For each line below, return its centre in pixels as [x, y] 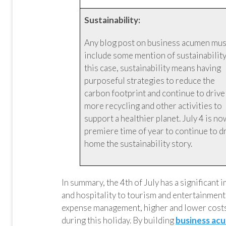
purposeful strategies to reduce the [150, 80]
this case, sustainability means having [153, 68]
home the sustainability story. [138, 144]
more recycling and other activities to [153, 106]
